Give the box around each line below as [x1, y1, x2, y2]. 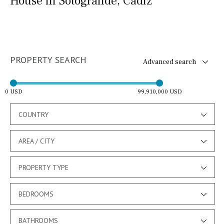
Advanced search [142, 57, 196, 66]
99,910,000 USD [137, 87, 182, 95]
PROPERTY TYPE [18, 162, 68, 172]
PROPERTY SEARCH [10, 53, 86, 65]
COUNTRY [18, 109, 48, 119]
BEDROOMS [18, 189, 53, 198]
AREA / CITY [18, 136, 54, 145]
